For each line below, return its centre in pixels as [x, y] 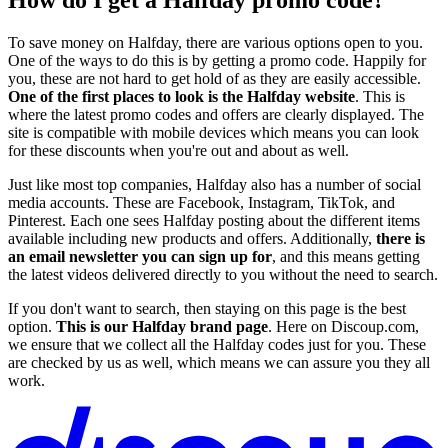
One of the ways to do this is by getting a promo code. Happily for [217, 60]
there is [400, 238]
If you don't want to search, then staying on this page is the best [207, 308]
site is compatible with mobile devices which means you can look [213, 132]
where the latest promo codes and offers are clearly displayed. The [216, 114]
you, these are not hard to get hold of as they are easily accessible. [214, 78]
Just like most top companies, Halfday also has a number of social [214, 184]
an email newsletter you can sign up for [140, 256]
